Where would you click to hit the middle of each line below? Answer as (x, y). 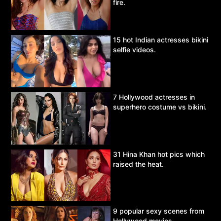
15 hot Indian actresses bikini (161, 39)
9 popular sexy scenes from (159, 211)
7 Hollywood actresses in (154, 97)
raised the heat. (138, 164)
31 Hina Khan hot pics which (159, 154)
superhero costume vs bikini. (160, 107)
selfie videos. (134, 49)
